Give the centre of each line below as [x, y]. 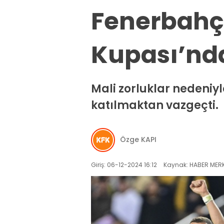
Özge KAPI [138, 140]
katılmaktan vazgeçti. [155, 105]
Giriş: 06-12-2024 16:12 [124, 164]
